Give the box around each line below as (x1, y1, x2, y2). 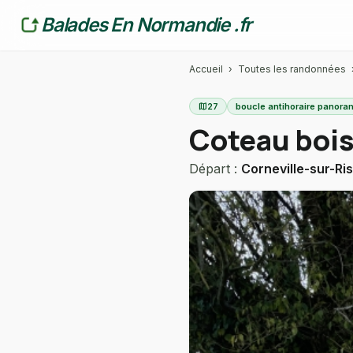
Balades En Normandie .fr (41, 13, 252, 36)
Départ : (189, 161, 241, 176)
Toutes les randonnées (238, 63, 346, 75)
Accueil (189, 63, 223, 75)
